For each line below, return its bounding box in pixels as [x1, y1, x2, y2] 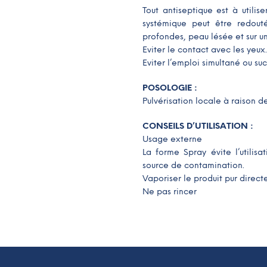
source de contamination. [142, 160, 244, 170]
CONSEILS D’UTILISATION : [142, 121, 253, 131]
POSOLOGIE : [142, 83, 197, 93]
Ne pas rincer [142, 187, 197, 197]
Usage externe [142, 134, 202, 144]
